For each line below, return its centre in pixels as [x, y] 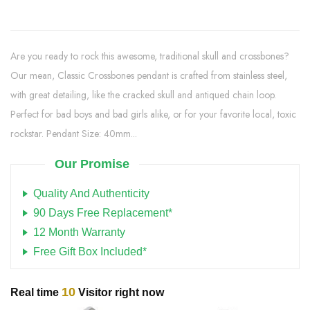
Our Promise [92, 164]
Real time [36, 292]
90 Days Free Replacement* [103, 212]
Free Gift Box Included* [90, 251]
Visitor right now [120, 292]
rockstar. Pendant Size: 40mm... [74, 133]
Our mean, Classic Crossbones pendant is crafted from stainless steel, [149, 75]
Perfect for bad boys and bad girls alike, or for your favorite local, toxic [153, 114]
